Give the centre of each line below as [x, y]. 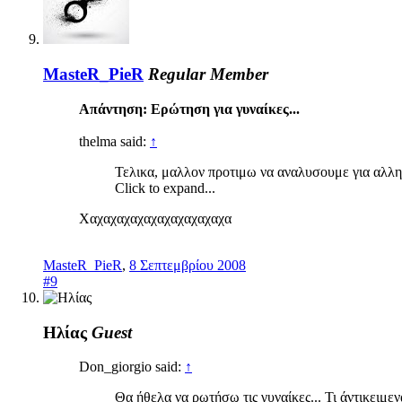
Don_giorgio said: [132, 367]
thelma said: [114, 141]
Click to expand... [165, 188]
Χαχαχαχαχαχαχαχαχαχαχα [159, 218]
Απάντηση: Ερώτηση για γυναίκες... [189, 109]
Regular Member [208, 74]
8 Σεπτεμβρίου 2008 [188, 265]
